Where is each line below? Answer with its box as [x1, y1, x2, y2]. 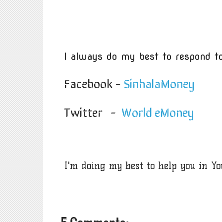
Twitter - [64, 102, 121, 120]
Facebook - [64, 73, 124, 92]
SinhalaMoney [124, 73, 194, 92]
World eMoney [121, 102, 194, 120]
